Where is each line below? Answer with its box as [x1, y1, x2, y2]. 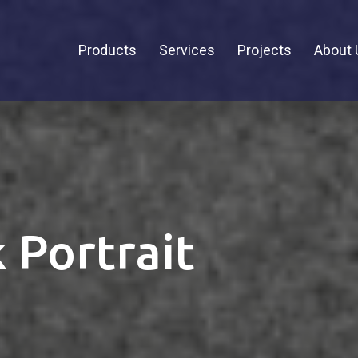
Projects [237, 42, 292, 58]
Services [159, 42, 215, 58]
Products [78, 42, 137, 58]
